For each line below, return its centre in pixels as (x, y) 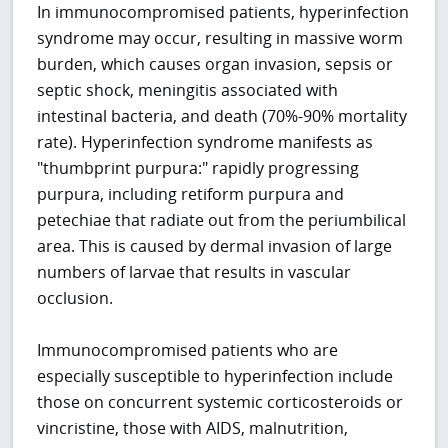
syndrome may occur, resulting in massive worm (220, 38)
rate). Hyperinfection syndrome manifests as (205, 142)
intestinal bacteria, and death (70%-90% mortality (222, 116)
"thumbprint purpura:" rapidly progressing (198, 168)
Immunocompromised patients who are (188, 350)
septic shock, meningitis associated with (188, 90)
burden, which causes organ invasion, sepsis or (215, 64)
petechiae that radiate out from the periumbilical (222, 220)
